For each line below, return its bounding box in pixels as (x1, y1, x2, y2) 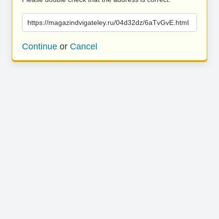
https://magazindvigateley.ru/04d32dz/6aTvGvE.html (27, 19, 189, 26)
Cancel (70, 42, 97, 51)
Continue (22, 42, 57, 51)
